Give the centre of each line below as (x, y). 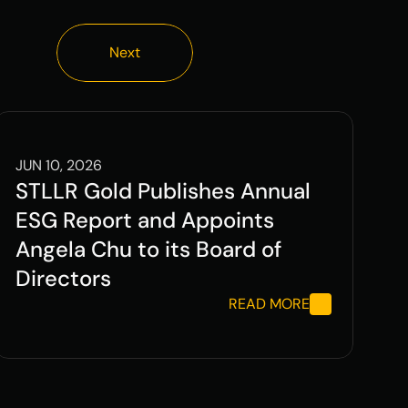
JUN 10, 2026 (59, 165)
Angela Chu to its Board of (149, 249)
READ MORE (269, 304)
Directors (64, 278)
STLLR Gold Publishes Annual (163, 191)
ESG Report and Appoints (145, 220)
